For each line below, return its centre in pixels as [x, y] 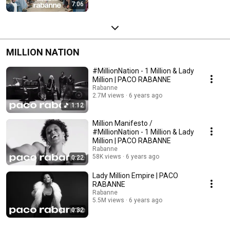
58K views [107, 157]
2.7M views [108, 96]
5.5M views [108, 200]
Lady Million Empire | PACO [135, 176]
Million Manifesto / [122, 123]
